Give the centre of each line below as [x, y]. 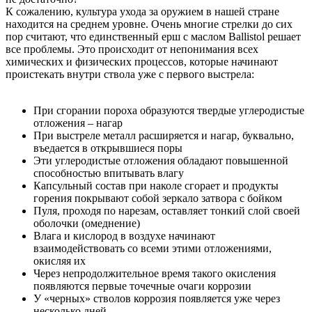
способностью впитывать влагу [109, 173]
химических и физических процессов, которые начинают [142, 61]
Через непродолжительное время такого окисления [155, 273]
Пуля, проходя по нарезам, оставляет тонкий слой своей [167, 210]
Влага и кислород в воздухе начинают [124, 235]
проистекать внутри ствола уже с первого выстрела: [130, 74]
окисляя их [60, 260]
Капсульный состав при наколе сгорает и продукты [156, 185]
